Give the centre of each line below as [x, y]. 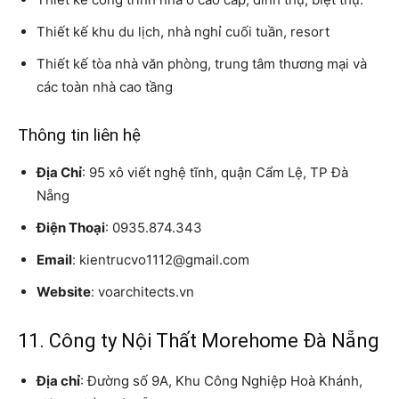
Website [64, 292]
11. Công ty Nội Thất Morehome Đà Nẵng [199, 341]
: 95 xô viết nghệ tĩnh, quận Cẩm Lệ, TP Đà [215, 173]
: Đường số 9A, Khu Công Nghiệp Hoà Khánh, [221, 381]
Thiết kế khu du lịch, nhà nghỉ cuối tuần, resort [183, 32]
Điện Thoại [71, 228]
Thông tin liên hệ [79, 135]
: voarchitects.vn [142, 292]
